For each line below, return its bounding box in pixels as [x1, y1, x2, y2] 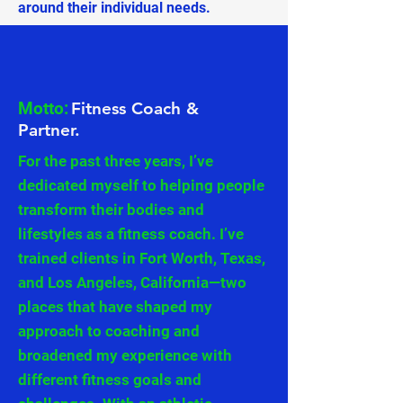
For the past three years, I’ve [18, 151, 213, 170]
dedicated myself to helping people [18, 175, 264, 194]
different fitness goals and [18, 370, 201, 389]
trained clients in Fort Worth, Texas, [18, 248, 265, 267]
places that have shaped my [18, 297, 212, 316]
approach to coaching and [18, 321, 200, 340]
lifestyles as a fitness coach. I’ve [18, 224, 244, 243]
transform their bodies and [18, 200, 204, 219]
